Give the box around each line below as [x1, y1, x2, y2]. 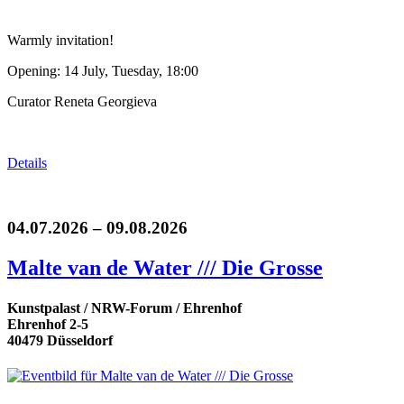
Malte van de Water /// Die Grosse [7, 256, 323, 280]
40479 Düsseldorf [7, 332, 113, 348]
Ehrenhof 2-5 [7, 316, 88, 332]
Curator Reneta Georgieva [7, 93, 157, 109]
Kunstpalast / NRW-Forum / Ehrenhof [7, 299, 242, 316]
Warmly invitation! [7, 32, 114, 48]
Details [7, 154, 47, 170]
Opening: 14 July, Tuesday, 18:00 [7, 62, 198, 78]
